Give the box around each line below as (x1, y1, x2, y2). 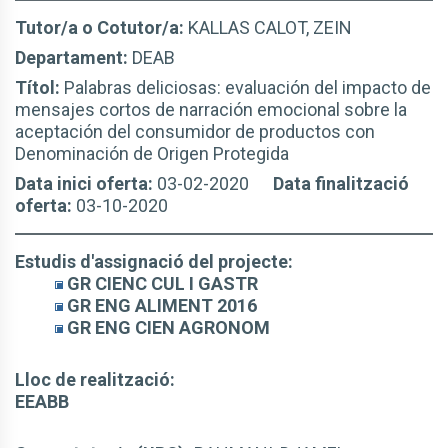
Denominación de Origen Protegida (15, 143, 289, 164)
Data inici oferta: (15, 173, 157, 194)
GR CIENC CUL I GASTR (63, 273, 258, 294)
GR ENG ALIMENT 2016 (63, 295, 257, 316)
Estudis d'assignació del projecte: (15, 251, 293, 272)
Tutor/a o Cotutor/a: (15, 17, 188, 38)
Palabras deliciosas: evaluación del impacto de (64, 77, 431, 98)
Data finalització (273, 173, 409, 194)
